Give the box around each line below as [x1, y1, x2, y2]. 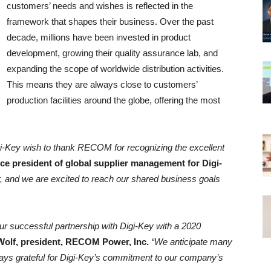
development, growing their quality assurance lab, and [7, 48, 218, 58]
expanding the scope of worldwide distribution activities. [7, 64, 224, 74]
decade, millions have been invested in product [7, 32, 191, 42]
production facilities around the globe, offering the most [7, 95, 220, 105]
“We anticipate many [151, 237, 232, 247]
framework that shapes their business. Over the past [7, 16, 214, 27]
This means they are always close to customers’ [7, 79, 197, 90]
